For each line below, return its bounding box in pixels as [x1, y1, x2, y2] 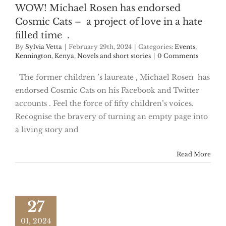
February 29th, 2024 [69, 43, 132, 51]
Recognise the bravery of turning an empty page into [15, 112, 208, 122]
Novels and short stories [77, 52, 151, 60]
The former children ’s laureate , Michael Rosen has [15, 73, 210, 82]
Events [175, 43, 195, 51]
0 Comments [157, 52, 198, 60]
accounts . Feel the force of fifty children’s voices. [15, 99, 194, 108]
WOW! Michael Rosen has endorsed [15, 3, 183, 14]
